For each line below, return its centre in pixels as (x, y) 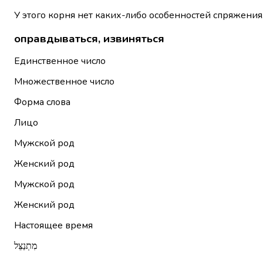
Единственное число (60, 61)
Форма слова (42, 102)
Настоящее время (53, 226)
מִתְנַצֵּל (26, 246)
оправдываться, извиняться (89, 38)
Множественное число (64, 82)
